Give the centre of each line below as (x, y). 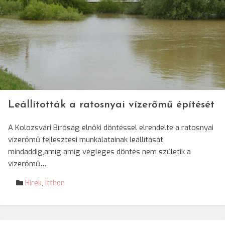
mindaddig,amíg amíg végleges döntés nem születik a (99, 152)
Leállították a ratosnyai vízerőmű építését (111, 105)
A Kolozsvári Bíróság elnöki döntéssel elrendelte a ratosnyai (111, 128)
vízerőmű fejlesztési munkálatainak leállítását (86, 140)
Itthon (55, 183)
